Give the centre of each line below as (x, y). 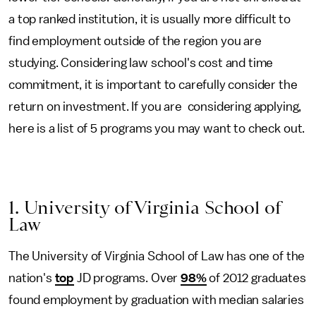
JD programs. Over (128, 278)
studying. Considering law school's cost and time (141, 63)
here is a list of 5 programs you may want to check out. (157, 128)
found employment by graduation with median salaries (156, 300)
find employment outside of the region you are (135, 41)
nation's (32, 278)
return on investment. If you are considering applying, (155, 107)
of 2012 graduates (256, 278)
